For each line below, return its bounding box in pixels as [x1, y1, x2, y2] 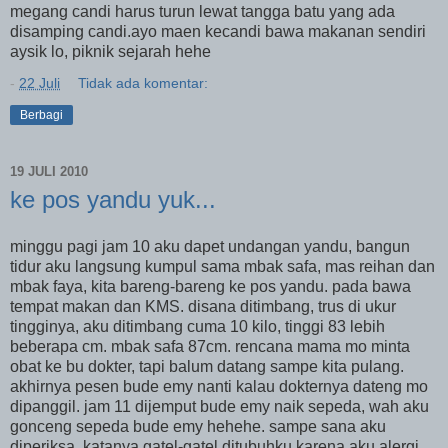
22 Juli [19, 74, 60, 91]
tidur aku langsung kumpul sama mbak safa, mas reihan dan [10, 258, 435, 276]
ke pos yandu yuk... [10, 185, 216, 213]
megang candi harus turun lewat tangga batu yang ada [10, 2, 395, 20]
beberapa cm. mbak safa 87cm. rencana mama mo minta [10, 338, 410, 356]
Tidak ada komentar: [78, 74, 209, 91]
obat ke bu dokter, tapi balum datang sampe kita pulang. [10, 358, 404, 376]
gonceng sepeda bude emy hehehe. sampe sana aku [10, 418, 386, 436]
